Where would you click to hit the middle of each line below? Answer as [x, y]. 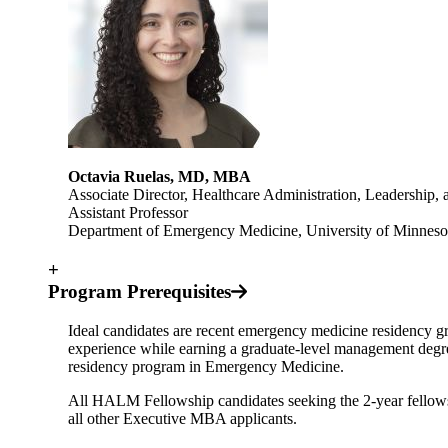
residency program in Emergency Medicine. [206, 366]
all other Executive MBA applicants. [182, 418]
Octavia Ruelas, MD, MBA [159, 177]
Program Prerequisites [139, 292]
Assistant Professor [130, 213]
